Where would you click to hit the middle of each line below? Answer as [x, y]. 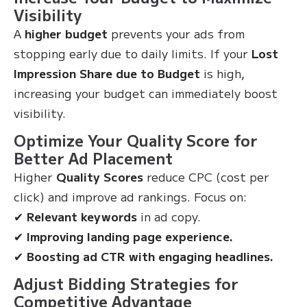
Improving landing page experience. [130, 236]
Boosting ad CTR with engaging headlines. [150, 256]
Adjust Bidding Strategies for [126, 283]
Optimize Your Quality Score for [136, 140]
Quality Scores [100, 176]
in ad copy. [169, 216]
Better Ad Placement [93, 158]
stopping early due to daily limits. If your [133, 53]
